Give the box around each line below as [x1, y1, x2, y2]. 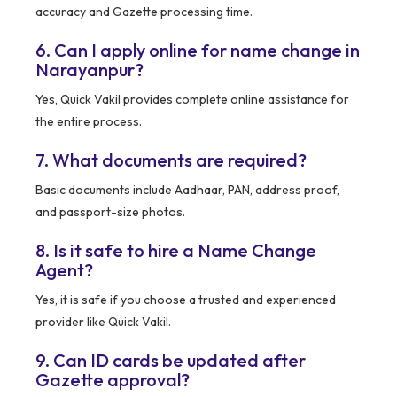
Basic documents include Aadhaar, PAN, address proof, [35, 182, 339, 198]
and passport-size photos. [35, 204, 185, 221]
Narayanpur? [35, 58, 144, 82]
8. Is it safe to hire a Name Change [35, 239, 316, 262]
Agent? [35, 259, 93, 282]
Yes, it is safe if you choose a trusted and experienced [35, 292, 336, 308]
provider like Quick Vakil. [35, 314, 171, 331]
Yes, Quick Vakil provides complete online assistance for [35, 91, 349, 108]
